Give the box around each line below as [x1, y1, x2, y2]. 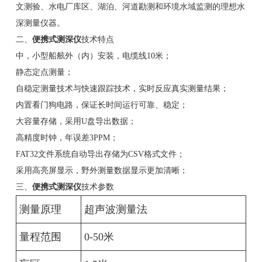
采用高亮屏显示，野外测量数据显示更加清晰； [16, 166, 188, 175]
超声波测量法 [84, 204, 147, 216]
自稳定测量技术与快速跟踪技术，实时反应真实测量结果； [16, 84, 229, 94]
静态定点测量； [16, 68, 73, 77]
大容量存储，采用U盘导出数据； [16, 117, 136, 126]
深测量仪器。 [16, 19, 65, 28]
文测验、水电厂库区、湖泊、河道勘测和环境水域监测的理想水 [16, 2, 245, 12]
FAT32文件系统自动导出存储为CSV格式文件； [16, 150, 185, 159]
